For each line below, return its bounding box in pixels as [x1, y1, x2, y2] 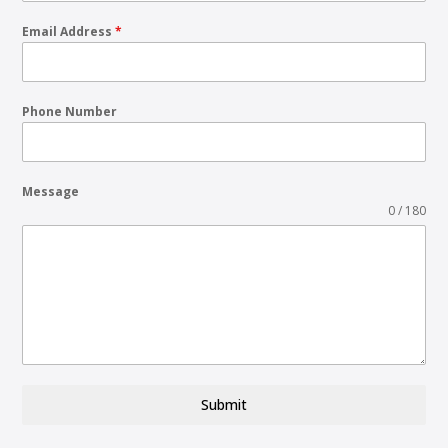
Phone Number [22, 103, 118, 121]
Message [22, 183, 80, 201]
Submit [201, 395, 247, 415]
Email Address [22, 23, 116, 41]
